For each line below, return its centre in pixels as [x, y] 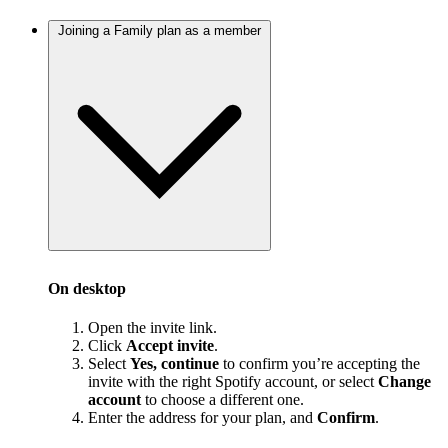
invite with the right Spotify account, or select [233, 382]
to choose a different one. [222, 400]
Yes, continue [174, 364]
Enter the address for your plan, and [202, 418]
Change [404, 382]
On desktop [87, 288]
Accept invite [170, 346]
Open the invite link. [152, 328]
